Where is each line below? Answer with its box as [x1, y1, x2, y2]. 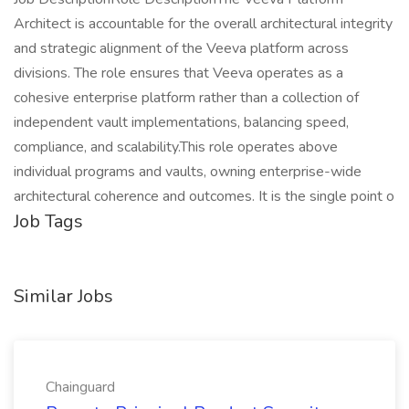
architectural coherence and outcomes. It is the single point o [14, 186, 394, 206]
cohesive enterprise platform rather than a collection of [14, 88, 359, 108]
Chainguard [46, 377, 115, 397]
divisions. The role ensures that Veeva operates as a [14, 63, 343, 83]
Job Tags [14, 209, 83, 234]
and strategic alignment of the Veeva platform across [14, 38, 349, 58]
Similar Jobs [14, 284, 113, 309]
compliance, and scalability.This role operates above [14, 137, 338, 157]
